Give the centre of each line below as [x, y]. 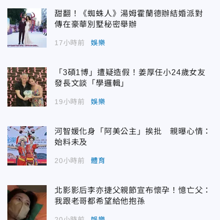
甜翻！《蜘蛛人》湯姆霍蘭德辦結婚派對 [133, 14]
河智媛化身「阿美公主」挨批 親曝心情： [133, 132]
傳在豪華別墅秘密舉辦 [96, 25]
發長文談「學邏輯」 [92, 83]
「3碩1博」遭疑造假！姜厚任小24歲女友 [130, 73]
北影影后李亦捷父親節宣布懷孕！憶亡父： [133, 191]
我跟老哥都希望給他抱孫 [100, 201]
